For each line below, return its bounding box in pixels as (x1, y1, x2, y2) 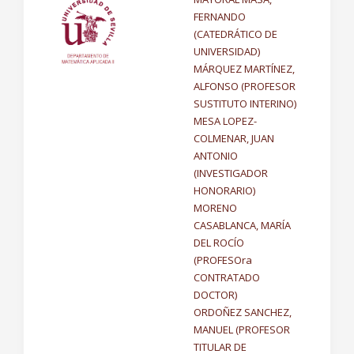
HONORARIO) (194, 183, 255, 198)
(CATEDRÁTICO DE (194, 27, 277, 41)
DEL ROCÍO (194, 235, 244, 250)
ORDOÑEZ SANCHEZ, (194, 305, 292, 319)
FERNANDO (194, 9, 246, 24)
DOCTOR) (194, 288, 237, 302)
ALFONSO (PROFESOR (194, 79, 296, 93)
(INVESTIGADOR (194, 166, 268, 180)
